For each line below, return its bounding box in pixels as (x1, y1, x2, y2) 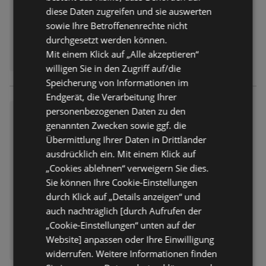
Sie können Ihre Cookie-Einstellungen (46, 176, 198, 188)
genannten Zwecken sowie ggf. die (46, 119, 186, 131)
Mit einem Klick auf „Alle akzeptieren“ (46, 47, 199, 60)
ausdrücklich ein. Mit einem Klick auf (46, 147, 196, 160)
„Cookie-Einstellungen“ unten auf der (46, 218, 196, 231)
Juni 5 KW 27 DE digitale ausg (114, 106, 249, 118)
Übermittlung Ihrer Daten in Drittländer (46, 133, 207, 145)
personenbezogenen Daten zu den (46, 104, 186, 117)
